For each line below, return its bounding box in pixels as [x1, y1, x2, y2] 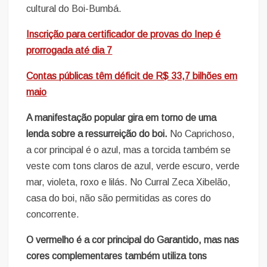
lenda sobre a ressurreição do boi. [26, 129, 168, 139]
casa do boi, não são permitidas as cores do [26, 193, 212, 204]
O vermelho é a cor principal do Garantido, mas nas [26, 235, 240, 246]
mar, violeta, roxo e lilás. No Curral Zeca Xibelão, [26, 177, 231, 188]
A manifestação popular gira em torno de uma [26, 113, 217, 123]
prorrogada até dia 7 [26, 45, 113, 56]
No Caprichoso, [167, 129, 235, 139]
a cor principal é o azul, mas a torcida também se [26, 145, 231, 156]
